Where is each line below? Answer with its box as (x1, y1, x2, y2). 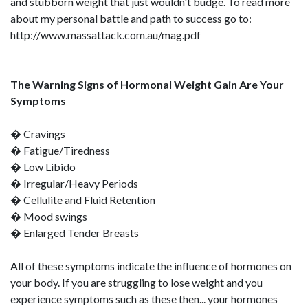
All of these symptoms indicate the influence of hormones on (10, 259, 291, 272)
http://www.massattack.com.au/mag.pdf (10, 28, 201, 41)
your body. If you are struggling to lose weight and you (10, 276, 263, 289)
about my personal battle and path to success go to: (10, 12, 252, 25)
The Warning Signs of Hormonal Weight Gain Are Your (10, 78, 284, 91)
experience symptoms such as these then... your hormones (10, 292, 278, 305)
